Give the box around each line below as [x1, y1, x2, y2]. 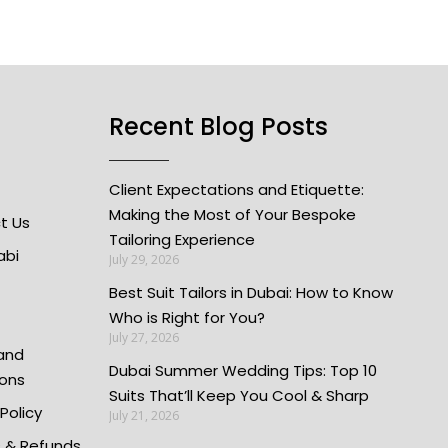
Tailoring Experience [108, 229, 255, 251]
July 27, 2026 [108, 329, 179, 347]
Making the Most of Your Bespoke [108, 204, 356, 226]
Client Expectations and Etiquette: [108, 179, 364, 201]
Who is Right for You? [108, 307, 265, 329]
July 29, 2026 [108, 251, 179, 269]
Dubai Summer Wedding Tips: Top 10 [108, 360, 377, 382]
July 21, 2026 [108, 407, 179, 425]
